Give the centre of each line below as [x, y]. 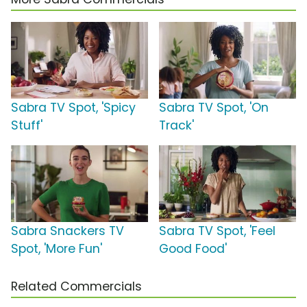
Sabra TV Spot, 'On [214, 108]
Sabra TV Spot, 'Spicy [73, 108]
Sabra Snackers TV [67, 231]
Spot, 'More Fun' [57, 249]
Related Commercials [76, 287]
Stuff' [27, 126]
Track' [176, 126]
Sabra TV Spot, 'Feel [217, 231]
